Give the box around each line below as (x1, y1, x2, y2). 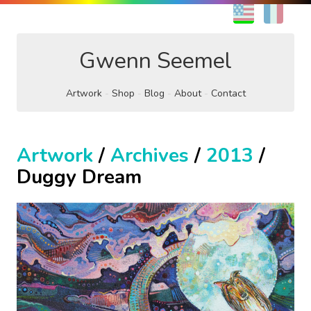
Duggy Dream (17, 164, 142, 190)
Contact (210, 87, 246, 100)
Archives (110, 142, 189, 169)
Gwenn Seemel (79, 46, 232, 76)
